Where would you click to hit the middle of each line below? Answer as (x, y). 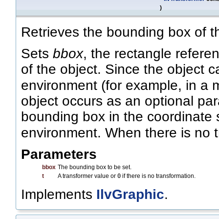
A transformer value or (88, 176)
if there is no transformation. (158, 176)
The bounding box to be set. (95, 167)
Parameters (59, 154)
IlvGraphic (130, 195)
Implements (59, 195)
